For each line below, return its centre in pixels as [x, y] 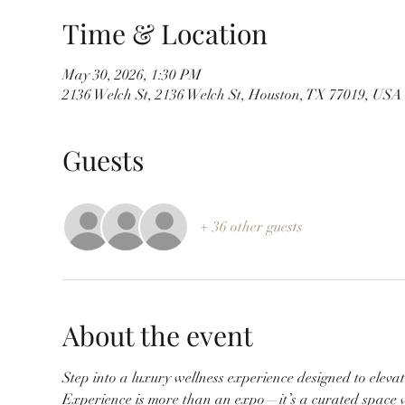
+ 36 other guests [251, 226]
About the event [157, 335]
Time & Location [165, 33]
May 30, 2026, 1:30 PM [132, 75]
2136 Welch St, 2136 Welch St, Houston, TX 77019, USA [232, 94]
